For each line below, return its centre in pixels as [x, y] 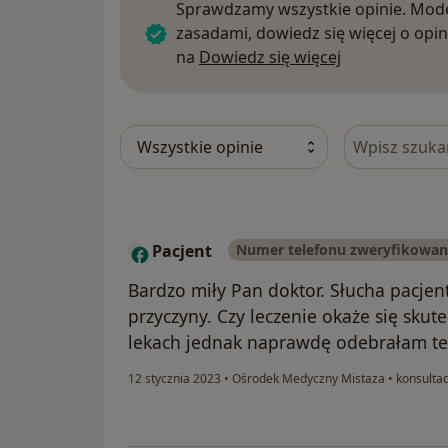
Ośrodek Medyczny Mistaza [308, 378]
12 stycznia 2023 [174, 378]
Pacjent [182, 250]
